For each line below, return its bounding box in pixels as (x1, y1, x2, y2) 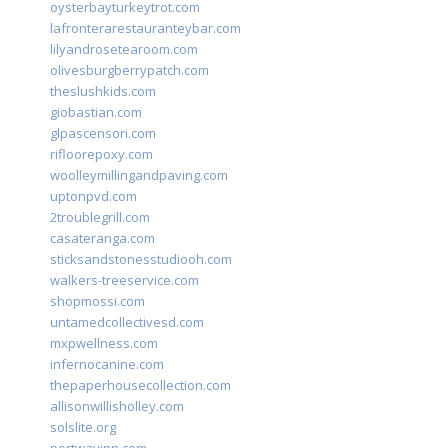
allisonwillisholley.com (50, 397, 184, 416)
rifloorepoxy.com (50, 145, 153, 164)
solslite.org (50, 418, 116, 437)
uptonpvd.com (50, 187, 137, 206)
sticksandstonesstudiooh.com (50, 250, 232, 269)
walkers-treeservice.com (50, 271, 199, 290)
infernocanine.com (50, 355, 164, 374)
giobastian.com (50, 103, 142, 122)
